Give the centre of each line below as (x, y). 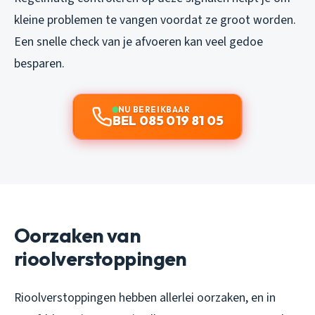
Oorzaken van (78, 236)
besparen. (39, 64)
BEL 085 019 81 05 (168, 121)
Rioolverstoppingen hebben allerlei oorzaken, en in (145, 298)
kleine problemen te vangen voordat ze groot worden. (155, 20)
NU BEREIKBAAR (154, 110)
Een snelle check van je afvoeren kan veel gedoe (139, 42)
